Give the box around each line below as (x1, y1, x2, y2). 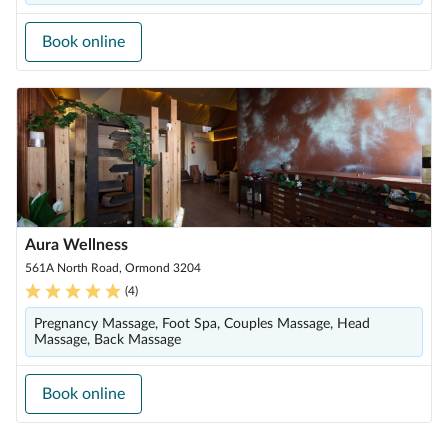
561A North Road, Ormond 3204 (25, 262, 201, 274)
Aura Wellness (25, 237, 128, 253)
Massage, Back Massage (34, 333, 181, 347)
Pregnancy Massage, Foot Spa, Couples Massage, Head (34, 317, 370, 331)
